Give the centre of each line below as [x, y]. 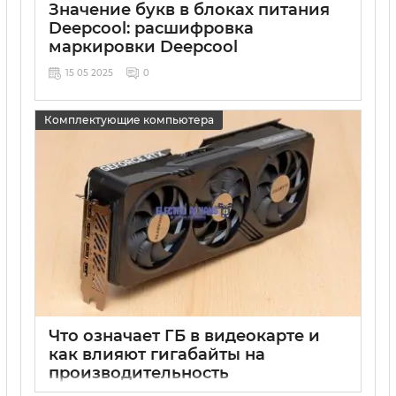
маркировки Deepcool [143, 46]
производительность [139, 373]
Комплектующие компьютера [129, 120]
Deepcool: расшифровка [151, 28]
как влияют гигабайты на [157, 354]
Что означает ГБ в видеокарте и [184, 335]
